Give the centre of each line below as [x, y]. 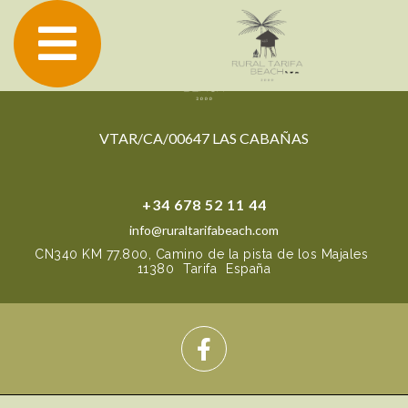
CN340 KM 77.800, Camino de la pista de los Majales [201, 254]
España [249, 269]
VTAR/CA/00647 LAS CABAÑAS [204, 138]
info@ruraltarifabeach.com [204, 230]
